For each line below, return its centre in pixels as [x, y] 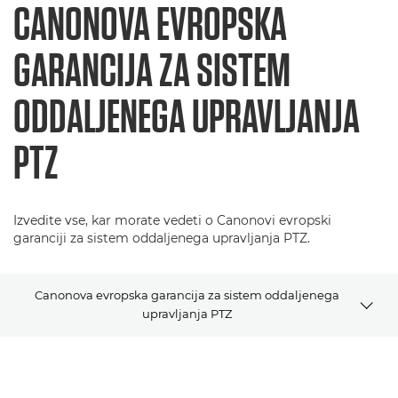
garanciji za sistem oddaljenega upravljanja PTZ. [162, 238]
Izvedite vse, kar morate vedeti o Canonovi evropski [172, 220]
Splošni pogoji [59, 358]
